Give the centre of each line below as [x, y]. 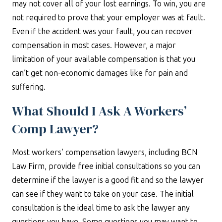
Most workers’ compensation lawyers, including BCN [105, 152]
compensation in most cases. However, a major [94, 45]
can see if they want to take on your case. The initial [103, 194]
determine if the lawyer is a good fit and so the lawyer [108, 180]
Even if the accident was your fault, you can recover [102, 31]
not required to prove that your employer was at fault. [109, 18]
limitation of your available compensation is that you [104, 59]
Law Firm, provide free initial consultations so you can [106, 166]
